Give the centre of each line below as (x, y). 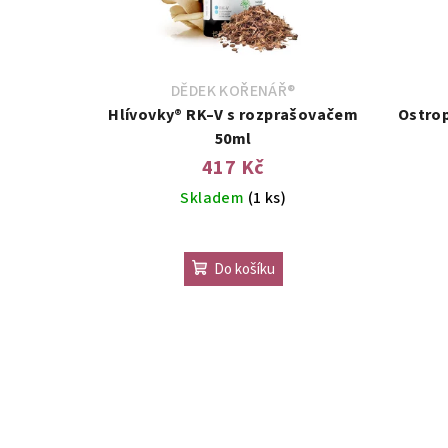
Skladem (214, 197)
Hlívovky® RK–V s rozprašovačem (147, 114)
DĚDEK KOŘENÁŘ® (233, 90)
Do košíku (244, 269)
